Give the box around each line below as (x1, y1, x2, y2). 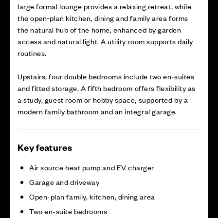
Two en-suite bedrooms (29, 206, 108, 216)
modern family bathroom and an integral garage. (18, 106, 178, 116)
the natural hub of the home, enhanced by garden (18, 24, 182, 35)
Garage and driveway (29, 177, 100, 187)
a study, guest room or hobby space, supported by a (18, 94, 188, 105)
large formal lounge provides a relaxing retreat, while (18, 1, 192, 11)
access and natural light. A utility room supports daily (18, 36, 193, 46)
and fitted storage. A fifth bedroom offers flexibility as (18, 83, 196, 93)
